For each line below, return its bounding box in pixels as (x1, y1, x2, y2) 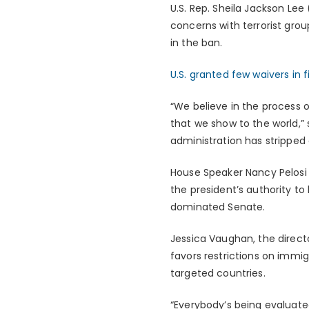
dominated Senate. (170, 200, 266, 215)
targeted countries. (170, 266, 266, 281)
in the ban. (170, 36, 223, 50)
